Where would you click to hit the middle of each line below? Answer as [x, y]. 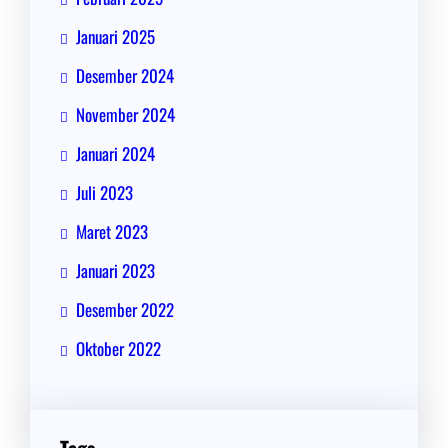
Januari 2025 [115, 37]
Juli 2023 [104, 193]
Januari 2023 [115, 271]
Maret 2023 [112, 232]
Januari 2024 [115, 154]
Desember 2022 [125, 310]
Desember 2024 [125, 76]
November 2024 [125, 115]
